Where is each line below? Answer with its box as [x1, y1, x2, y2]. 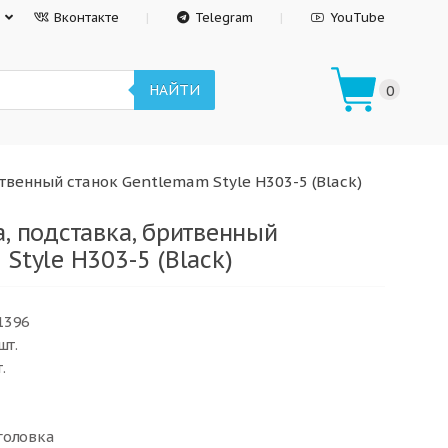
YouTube [330, 9, 385, 26]
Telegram [195, 9, 254, 26]
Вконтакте [54, 9, 120, 26]
